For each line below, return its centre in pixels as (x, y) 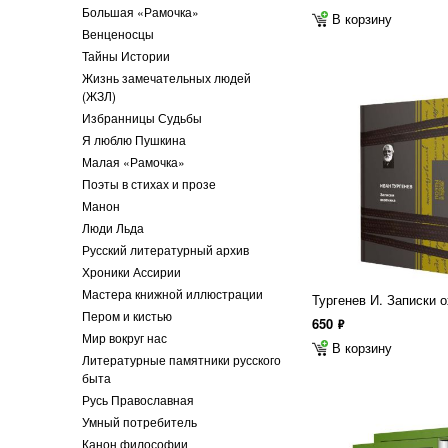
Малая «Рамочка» (133, 161)
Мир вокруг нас (124, 337)
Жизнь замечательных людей (166, 77)
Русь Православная (138, 399)
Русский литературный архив (165, 249)
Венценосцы (118, 33)
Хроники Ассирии (131, 271)
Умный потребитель (139, 421)
